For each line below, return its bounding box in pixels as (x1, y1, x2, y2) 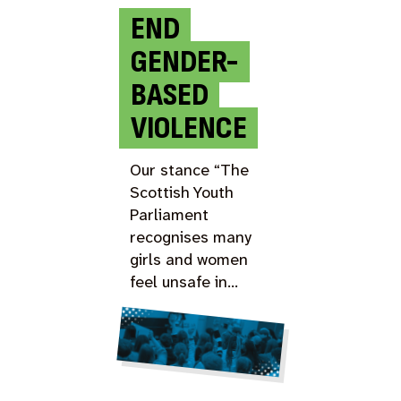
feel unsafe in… (130, 270, 239, 293)
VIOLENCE (130, 108, 247, 148)
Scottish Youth (130, 181, 235, 203)
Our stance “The (130, 158, 250, 181)
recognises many (130, 226, 252, 248)
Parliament (130, 203, 209, 226)
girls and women (130, 248, 249, 270)
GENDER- (130, 42, 239, 81)
